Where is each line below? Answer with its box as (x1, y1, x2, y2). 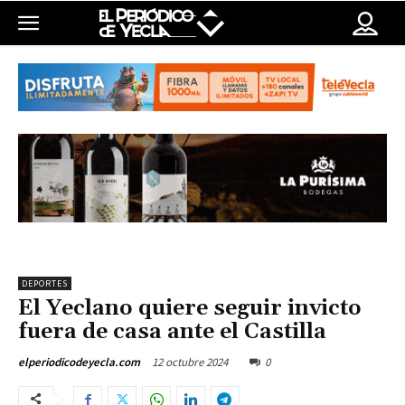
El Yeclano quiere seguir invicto (18, 295, 362, 323)
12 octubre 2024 (152, 354, 228, 371)
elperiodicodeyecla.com (18, 354, 140, 371)
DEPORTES (22, 278, 68, 290)
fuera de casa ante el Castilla (18, 318, 326, 346)
